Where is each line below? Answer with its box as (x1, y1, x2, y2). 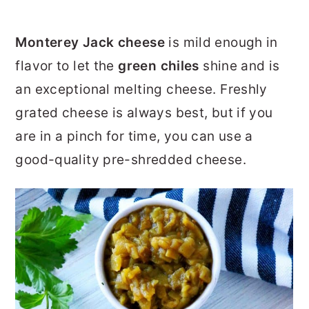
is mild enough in (165, 34, 278, 51)
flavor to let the (15, 58, 119, 74)
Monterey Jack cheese (15, 34, 165, 51)
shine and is (199, 58, 280, 74)
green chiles (118, 58, 199, 74)
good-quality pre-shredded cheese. (15, 152, 246, 168)
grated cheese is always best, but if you (15, 105, 273, 121)
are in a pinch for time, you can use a (15, 128, 253, 145)
